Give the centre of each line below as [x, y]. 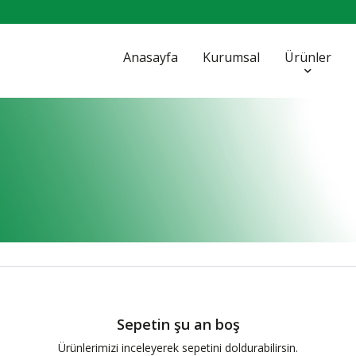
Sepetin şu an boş [178, 324]
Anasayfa [151, 57]
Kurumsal [231, 57]
